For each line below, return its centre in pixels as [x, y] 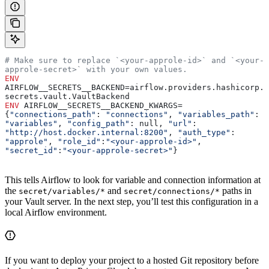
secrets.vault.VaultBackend [67, 97]
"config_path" [98, 124]
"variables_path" [216, 115]
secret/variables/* [62, 192]
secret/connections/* [172, 192]
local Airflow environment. [56, 213]
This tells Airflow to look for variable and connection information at [133, 180]
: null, [149, 124]
